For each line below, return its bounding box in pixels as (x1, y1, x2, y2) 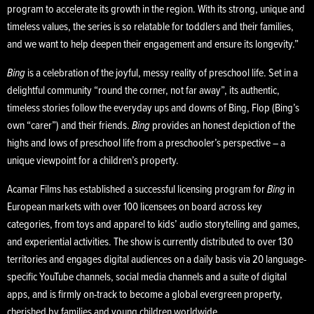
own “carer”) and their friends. (7, 118, 132, 134)
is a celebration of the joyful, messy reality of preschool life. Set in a (25, 66, 298, 81)
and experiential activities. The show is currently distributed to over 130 (7, 235, 293, 250)
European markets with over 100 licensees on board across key (7, 200, 262, 215)
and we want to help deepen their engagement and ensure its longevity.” (7, 37, 299, 53)
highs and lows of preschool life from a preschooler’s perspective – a (7, 136, 285, 151)
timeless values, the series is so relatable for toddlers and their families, (7, 20, 294, 35)
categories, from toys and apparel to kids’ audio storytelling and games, (7, 217, 300, 233)
